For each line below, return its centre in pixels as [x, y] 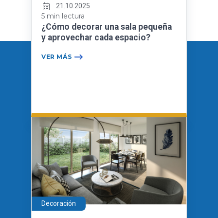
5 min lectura [63, 16]
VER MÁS [57, 57]
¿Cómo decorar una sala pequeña [107, 27]
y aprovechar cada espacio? [96, 38]
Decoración [59, 203]
